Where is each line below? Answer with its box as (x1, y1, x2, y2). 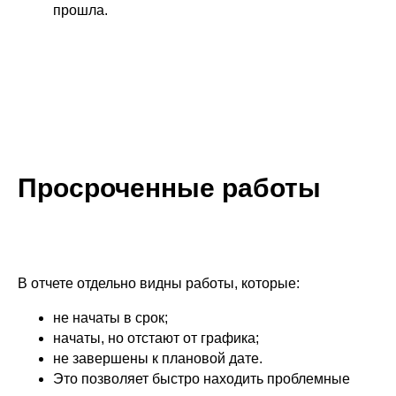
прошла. (53, 3, 108, 18)
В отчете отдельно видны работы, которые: (18, 276, 300, 291)
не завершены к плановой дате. (53, 351, 263, 366)
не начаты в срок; (53, 310, 168, 325)
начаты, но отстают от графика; (53, 331, 259, 346)
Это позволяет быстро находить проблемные (53, 371, 350, 386)
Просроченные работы (18, 173, 321, 202)
